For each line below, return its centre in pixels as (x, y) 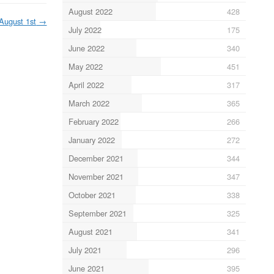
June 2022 (86, 48)
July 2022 (85, 29)
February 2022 (93, 121)
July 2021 (85, 250)
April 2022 (86, 84)
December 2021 (96, 158)
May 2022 (85, 66)
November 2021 (96, 176)
